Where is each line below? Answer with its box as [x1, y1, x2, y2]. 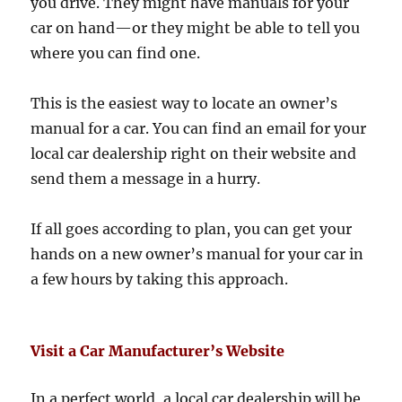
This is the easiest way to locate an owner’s [31, 94, 338, 113]
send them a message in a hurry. [31, 170, 261, 188]
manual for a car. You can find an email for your [31, 119, 367, 138]
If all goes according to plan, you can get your [31, 220, 353, 239]
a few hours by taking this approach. [31, 270, 289, 289]
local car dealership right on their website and [31, 144, 357, 163]
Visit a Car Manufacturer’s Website [31, 342, 285, 361]
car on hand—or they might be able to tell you [31, 19, 361, 38]
